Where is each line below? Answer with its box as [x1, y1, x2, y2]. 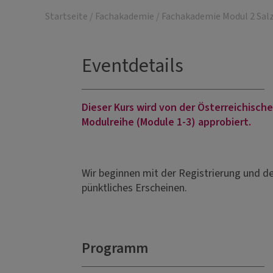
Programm [81, 238, 148, 260]
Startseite [44, 9, 88, 23]
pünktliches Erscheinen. [81, 180, 187, 196]
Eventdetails [81, 52, 183, 80]
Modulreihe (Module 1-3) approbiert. [81, 115, 251, 130]
